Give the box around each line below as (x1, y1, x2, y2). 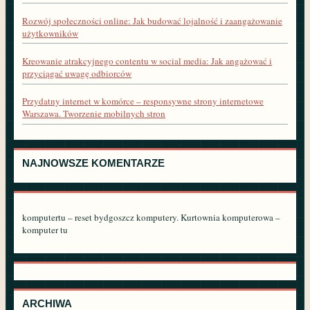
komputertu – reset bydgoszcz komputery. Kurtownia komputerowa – (22, 210, 281, 224)
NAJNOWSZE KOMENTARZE (22, 157, 165, 169)
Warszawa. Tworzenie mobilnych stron (22, 107, 166, 120)
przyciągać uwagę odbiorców (22, 66, 132, 80)
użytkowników (22, 26, 79, 39)
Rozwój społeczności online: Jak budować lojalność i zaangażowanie (22, 14, 283, 27)
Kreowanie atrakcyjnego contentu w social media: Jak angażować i (22, 54, 273, 67)
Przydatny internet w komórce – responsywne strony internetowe (22, 95, 264, 108)
